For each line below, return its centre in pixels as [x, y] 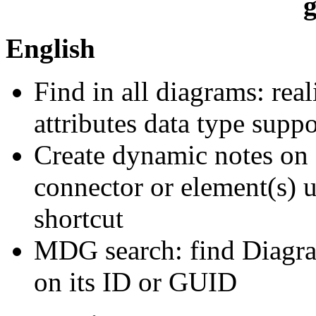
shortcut [79, 219]
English [50, 49]
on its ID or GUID [135, 282]
